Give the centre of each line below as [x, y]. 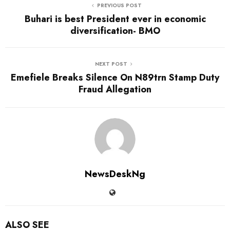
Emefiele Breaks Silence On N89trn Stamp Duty [115, 77]
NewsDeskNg [115, 174]
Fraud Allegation [115, 89]
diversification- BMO [115, 31]
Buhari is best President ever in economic [115, 19]
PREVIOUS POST [119, 5]
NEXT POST [111, 64]
